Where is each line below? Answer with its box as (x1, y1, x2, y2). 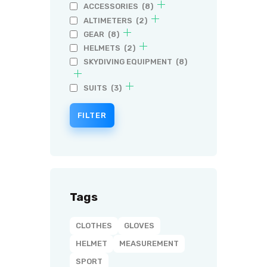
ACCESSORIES (83, 2, 140, 11)
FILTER (77, 111, 107, 120)
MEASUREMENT (119, 238, 179, 248)
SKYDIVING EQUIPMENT (83, 57, 174, 66)
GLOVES (123, 221, 154, 230)
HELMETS (83, 43, 122, 52)
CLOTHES (75, 221, 112, 230)
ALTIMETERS (83, 15, 134, 25)
